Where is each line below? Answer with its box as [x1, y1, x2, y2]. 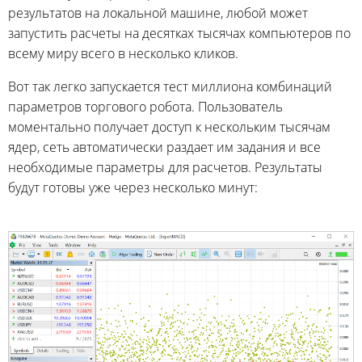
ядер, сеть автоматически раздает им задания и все [8, 138, 321, 156]
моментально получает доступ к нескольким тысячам [8, 118, 330, 136]
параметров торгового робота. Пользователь [8, 98, 283, 116]
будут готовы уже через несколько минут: [8, 179, 258, 196]
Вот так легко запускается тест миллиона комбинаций [8, 78, 332, 95]
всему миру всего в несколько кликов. [8, 44, 238, 62]
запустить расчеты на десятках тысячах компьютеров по [8, 24, 351, 42]
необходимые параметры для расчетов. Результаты [8, 158, 322, 176]
